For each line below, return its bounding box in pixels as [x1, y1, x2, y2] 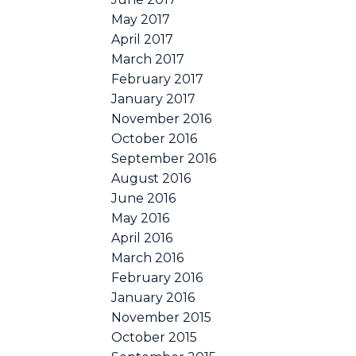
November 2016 [111, 110, 212, 126]
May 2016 [111, 210, 170, 226]
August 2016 [111, 170, 192, 186]
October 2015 [111, 329, 198, 345]
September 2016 [111, 150, 217, 166]
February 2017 [111, 71, 204, 87]
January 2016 [111, 289, 195, 305]
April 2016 [111, 230, 173, 246]
